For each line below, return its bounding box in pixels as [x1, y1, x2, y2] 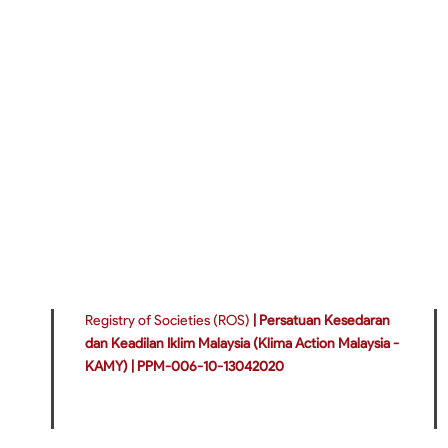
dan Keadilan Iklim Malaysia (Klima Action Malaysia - [85, 335, 399, 352]
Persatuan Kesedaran [259, 312, 390, 329]
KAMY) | [85, 358, 137, 375]
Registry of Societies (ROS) [85, 312, 253, 329]
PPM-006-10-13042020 [137, 358, 284, 375]
